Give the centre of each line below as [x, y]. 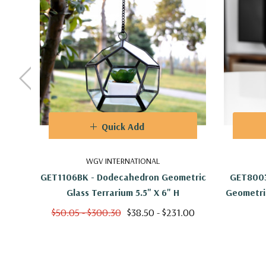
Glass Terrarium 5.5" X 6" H [123, 192]
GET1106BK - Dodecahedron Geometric [123, 177]
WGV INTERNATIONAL [123, 161]
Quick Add [123, 126]
